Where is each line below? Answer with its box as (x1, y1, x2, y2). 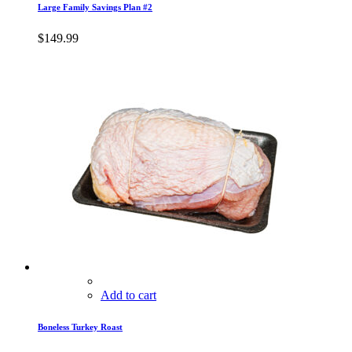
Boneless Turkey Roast (38, 321, 123, 332)
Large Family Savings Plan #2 (38, 2, 152, 12)
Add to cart (101, 288, 156, 302)
